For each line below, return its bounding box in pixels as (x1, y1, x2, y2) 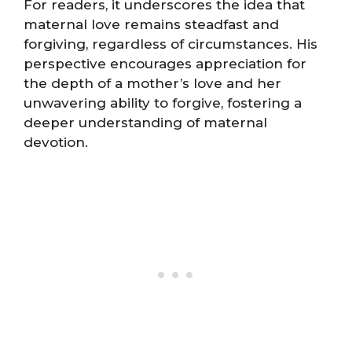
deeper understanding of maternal (24, 115, 267, 130)
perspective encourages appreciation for (24, 56, 306, 71)
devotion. (24, 134, 88, 150)
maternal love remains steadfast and (24, 16, 279, 32)
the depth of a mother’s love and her (24, 75, 281, 91)
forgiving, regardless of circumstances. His (24, 36, 317, 52)
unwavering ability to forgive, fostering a (24, 95, 302, 111)
